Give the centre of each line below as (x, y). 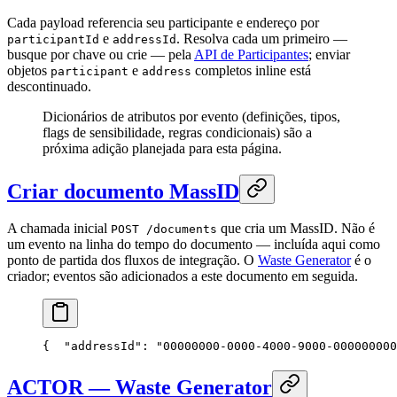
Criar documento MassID (123, 191)
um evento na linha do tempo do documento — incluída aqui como (194, 245)
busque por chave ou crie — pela (101, 54)
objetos (29, 70)
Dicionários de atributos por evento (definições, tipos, (191, 116)
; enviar (329, 54)
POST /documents (164, 230)
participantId (53, 39)
